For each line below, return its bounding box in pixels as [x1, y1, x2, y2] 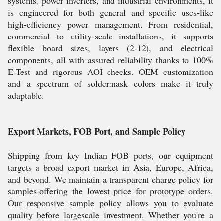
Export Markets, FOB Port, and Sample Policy [8, 125, 185, 138]
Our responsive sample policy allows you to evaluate [8, 197, 213, 209]
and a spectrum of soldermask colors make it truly [8, 77, 213, 89]
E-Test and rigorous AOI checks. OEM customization [8, 66, 213, 77]
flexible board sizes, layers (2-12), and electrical [8, 42, 213, 54]
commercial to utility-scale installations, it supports [8, 30, 213, 42]
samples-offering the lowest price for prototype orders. [8, 185, 213, 197]
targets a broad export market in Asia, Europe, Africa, [8, 161, 213, 173]
